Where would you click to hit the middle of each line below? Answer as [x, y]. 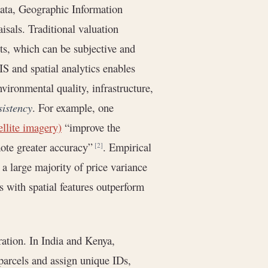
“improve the [91, 127]
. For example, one [73, 108]
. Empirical [127, 147]
